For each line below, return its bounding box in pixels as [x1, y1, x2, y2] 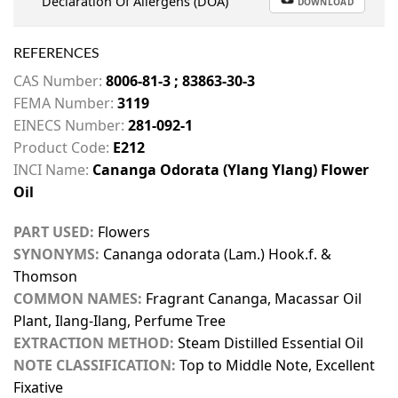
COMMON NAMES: [13, 289, 142, 309]
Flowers [98, 222, 150, 243]
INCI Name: [13, 159, 89, 179]
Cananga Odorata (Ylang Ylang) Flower [92, 159, 369, 179]
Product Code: [13, 137, 109, 157]
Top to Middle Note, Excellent [179, 355, 375, 376]
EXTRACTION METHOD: [13, 333, 174, 354]
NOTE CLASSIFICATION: [13, 355, 176, 376]
